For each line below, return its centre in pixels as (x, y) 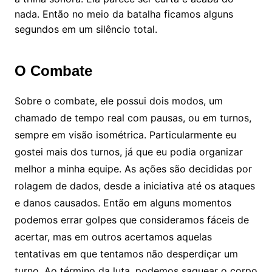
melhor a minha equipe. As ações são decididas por (133, 168)
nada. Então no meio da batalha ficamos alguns (124, 14)
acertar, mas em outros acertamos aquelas (113, 236)
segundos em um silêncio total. (86, 29)
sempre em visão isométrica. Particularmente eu (125, 134)
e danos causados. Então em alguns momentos (123, 202)
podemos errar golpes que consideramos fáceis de (131, 219)
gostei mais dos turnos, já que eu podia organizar (128, 151)
